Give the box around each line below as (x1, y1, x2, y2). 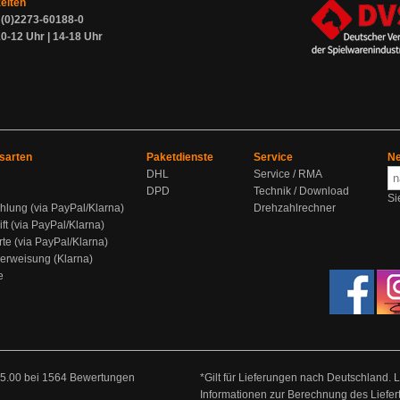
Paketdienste (146, 151, 213, 163)
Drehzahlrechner (254, 202, 336, 214)
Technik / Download (254, 185, 349, 197)
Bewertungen (70, 371, 135, 384)
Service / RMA (254, 168, 322, 180)
